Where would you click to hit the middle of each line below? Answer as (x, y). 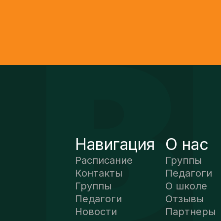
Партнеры (190, 211)
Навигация (115, 144)
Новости (96, 211)
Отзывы (184, 199)
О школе (186, 186)
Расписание (104, 160)
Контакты (99, 173)
